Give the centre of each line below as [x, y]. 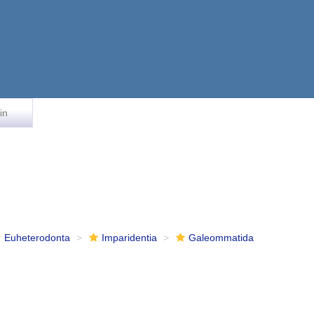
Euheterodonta [37, 238]
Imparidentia [130, 238]
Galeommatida [221, 238]
